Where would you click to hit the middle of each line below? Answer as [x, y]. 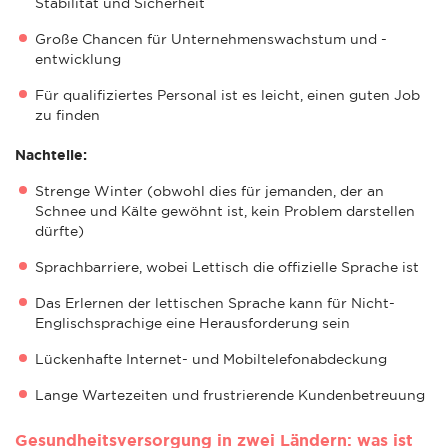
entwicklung [78, 58]
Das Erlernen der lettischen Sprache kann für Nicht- [215, 302]
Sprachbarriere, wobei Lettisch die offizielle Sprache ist [227, 266]
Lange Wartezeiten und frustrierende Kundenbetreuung [230, 394]
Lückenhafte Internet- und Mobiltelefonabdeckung [211, 358]
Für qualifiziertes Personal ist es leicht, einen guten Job [227, 94]
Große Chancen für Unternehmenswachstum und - [211, 38]
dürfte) [59, 230]
